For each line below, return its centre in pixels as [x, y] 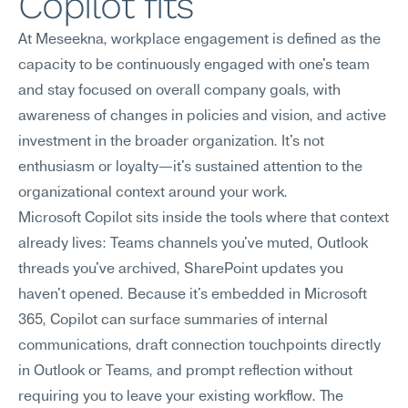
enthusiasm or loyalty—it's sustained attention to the [190, 168]
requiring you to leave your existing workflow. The [181, 397]
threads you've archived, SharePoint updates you [181, 270]
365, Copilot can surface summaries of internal [173, 321]
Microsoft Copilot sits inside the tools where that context [204, 219]
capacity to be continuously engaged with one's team [194, 66]
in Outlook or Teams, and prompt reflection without [185, 372]
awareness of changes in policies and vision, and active [202, 117]
